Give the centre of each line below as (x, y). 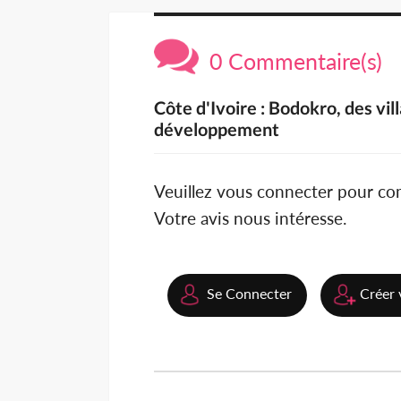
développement (217, 129)
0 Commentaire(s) (290, 61)
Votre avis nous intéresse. (250, 218)
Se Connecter (249, 294)
